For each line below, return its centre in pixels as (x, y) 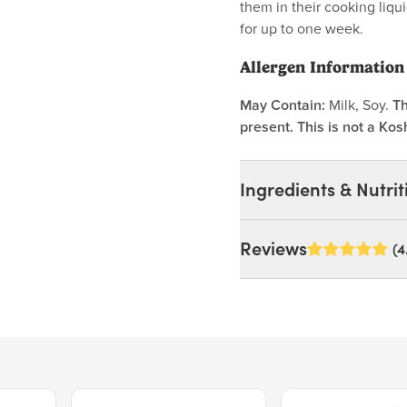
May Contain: (283, 105)
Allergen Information (322, 67)
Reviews (273, 249)
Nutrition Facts (328, 376)
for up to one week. (302, 29)
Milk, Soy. (359, 105)
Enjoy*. (273, 294)
